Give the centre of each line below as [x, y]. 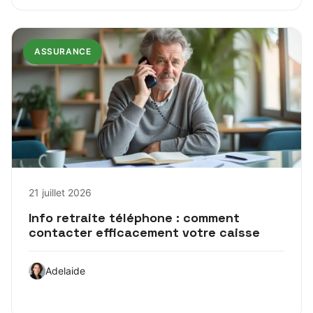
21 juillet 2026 [60, 192]
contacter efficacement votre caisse [144, 232]
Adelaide [65, 270]
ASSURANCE [63, 51]
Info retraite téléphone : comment [134, 217]
